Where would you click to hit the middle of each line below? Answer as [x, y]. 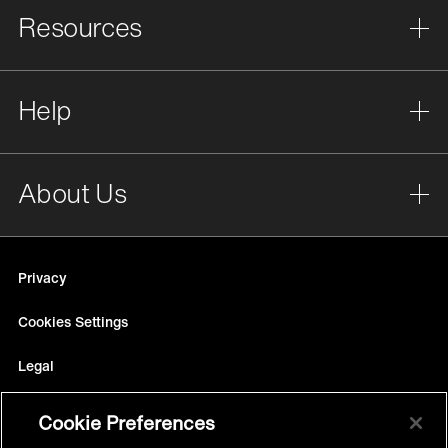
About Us [72, 193]
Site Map [47, 410]
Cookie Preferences [127, 423]
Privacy [42, 278]
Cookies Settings [73, 322]
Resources [80, 27]
